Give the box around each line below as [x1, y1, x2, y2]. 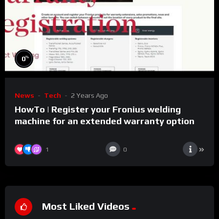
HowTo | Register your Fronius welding [15, 104, 181, 115]
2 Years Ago [71, 91, 108, 99]
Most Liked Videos [42, 200, 130, 212]
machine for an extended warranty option [15, 116, 195, 127]
